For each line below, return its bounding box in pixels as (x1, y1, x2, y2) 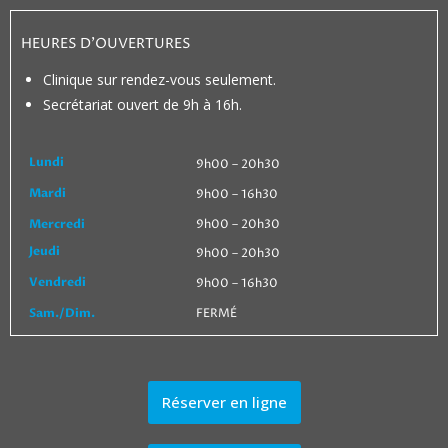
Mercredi (29, 215, 86, 232)
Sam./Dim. (29, 304, 96, 321)
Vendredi (29, 273, 87, 290)
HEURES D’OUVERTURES (21, 33, 191, 53)
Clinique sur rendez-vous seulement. (43, 69, 276, 89)
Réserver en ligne (161, 391, 287, 412)
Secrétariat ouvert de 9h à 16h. (43, 94, 242, 114)
